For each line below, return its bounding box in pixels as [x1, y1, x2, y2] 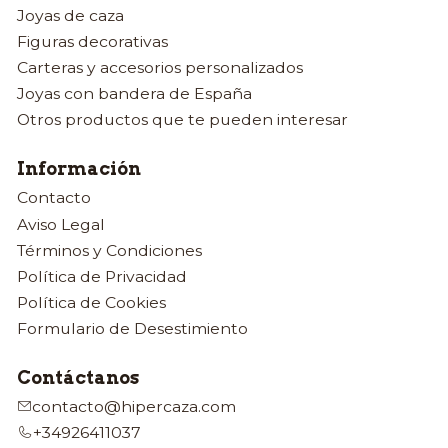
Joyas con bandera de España [16, 84, 252, 104]
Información [16, 157, 141, 179]
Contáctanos [16, 366, 139, 388]
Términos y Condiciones [16, 240, 202, 260]
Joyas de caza [16, 5, 124, 25]
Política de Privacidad [16, 266, 187, 286]
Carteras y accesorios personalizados [16, 58, 303, 78]
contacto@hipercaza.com [31, 397, 236, 417]
